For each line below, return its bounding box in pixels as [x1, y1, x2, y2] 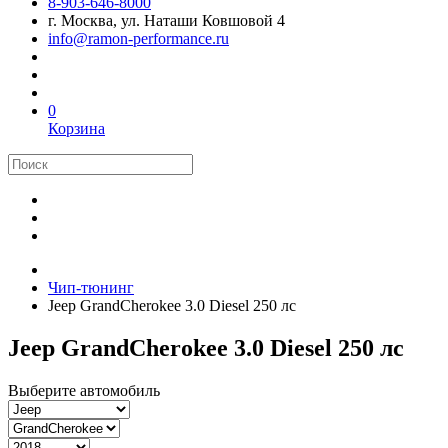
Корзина [48, 120, 105, 137]
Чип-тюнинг [48, 279, 134, 296]
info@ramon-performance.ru [48, 30, 229, 47]
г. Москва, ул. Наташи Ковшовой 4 [48, 12, 285, 29]
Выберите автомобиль [8, 381, 160, 399]
